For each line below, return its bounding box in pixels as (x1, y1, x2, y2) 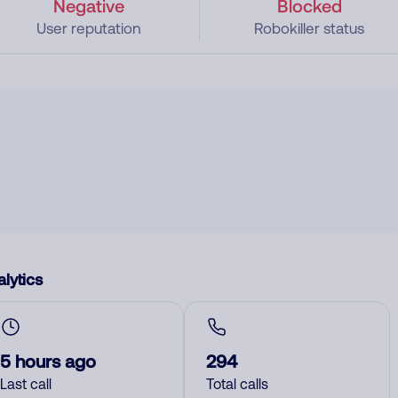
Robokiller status (254, 20, 365, 37)
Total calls (206, 376, 268, 392)
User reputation (36, 20, 141, 37)
